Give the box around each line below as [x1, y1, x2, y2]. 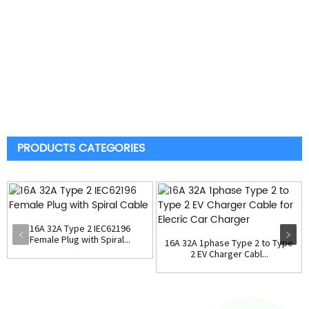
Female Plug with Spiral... [30, 233, 130, 246]
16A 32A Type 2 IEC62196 [30, 222, 130, 235]
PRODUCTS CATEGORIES [17, 139, 145, 157]
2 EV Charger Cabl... [190, 248, 268, 260]
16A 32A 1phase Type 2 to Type [165, 237, 293, 249]
